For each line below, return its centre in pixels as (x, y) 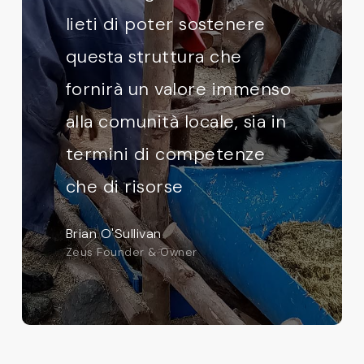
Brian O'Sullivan (113, 234)
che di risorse (124, 187)
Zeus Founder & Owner (131, 252)
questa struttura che (154, 57)
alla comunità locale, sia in (176, 122)
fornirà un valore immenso (178, 89)
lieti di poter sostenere (165, 24)
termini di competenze (165, 154)
